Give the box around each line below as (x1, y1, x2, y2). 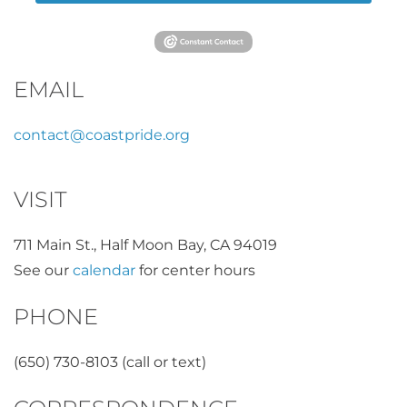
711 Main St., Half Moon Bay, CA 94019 (14, 235, 277, 253)
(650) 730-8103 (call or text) (14, 352, 206, 371)
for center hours (135, 261, 255, 279)
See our (14, 261, 73, 279)
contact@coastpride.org (14, 125, 190, 144)
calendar (73, 261, 135, 279)
